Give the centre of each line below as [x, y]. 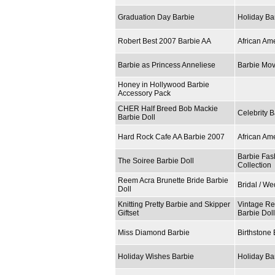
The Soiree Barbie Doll [156, 161]
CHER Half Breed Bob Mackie [168, 108]
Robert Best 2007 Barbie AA [165, 41]
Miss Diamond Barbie [154, 232]
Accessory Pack [144, 93]
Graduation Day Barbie [156, 17]
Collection [254, 165]
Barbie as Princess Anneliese [167, 65]
